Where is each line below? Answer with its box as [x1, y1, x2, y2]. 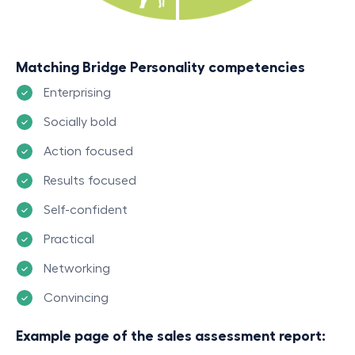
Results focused [44, 174, 136, 188]
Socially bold [44, 116, 116, 129]
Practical [44, 233, 94, 246]
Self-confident [44, 204, 128, 217]
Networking [44, 262, 110, 276]
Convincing [44, 292, 109, 305]
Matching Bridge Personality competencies [16, 60, 305, 75]
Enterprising [44, 86, 111, 100]
